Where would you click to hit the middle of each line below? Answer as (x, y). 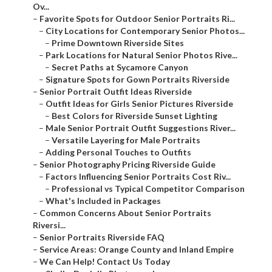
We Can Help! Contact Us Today (105, 262)
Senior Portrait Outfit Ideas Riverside (116, 92)
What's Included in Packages (103, 201)
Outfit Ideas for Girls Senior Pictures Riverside (139, 104)
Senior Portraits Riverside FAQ (102, 237)
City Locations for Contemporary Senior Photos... (145, 31)
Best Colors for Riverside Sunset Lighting (134, 116)
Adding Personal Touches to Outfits (118, 152)
